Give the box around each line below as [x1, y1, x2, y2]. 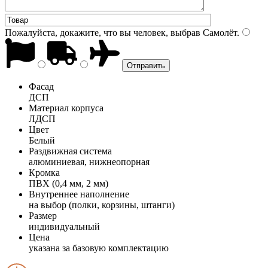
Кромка [29, 167, 60, 178]
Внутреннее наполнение [29, 188, 129, 199]
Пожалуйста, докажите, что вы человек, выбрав [5, 27, 200, 38]
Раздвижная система [29, 145, 112, 156]
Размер [29, 210, 57, 221]
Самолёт [200, 27, 237, 38]
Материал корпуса [29, 102, 103, 113]
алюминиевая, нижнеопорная [29, 156, 150, 167]
